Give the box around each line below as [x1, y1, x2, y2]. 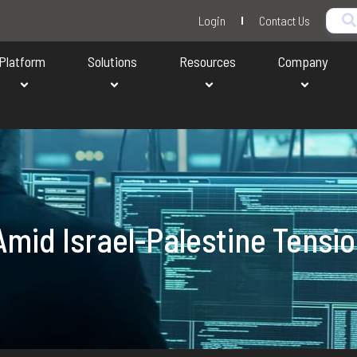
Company [277, 53, 328, 70]
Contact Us [259, 13, 310, 28]
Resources [178, 53, 236, 70]
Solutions [88, 53, 138, 70]
